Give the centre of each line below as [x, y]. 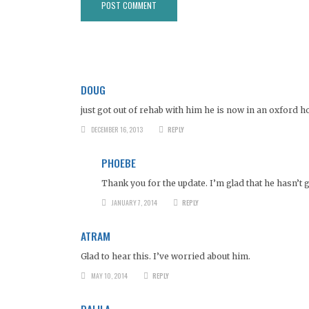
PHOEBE [119, 162]
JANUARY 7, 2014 [134, 202]
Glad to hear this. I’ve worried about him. [166, 256]
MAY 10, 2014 [109, 275]
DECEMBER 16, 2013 [117, 129]
